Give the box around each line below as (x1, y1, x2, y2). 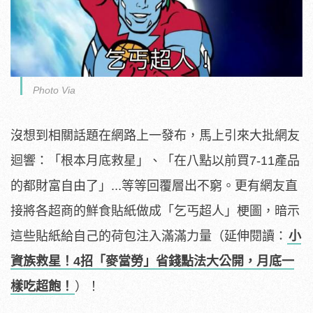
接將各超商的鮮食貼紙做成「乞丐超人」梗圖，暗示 (10, 203, 300, 218)
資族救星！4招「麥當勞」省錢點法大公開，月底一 (10, 254, 294, 268)
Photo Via (33, 84, 75, 96)
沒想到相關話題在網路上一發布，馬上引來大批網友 (10, 128, 300, 143)
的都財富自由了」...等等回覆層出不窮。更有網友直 (10, 178, 298, 193)
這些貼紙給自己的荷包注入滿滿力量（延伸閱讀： (10, 228, 287, 243)
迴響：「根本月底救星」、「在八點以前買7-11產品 (10, 153, 300, 168)
